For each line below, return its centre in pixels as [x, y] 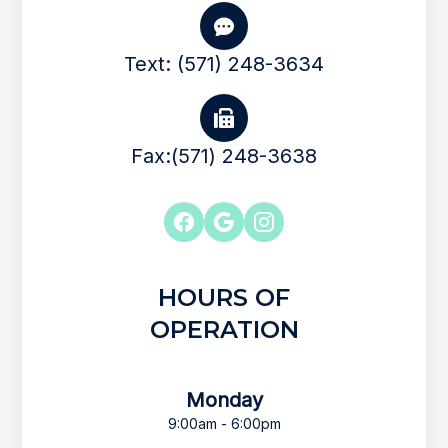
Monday [224, 400]
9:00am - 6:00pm [224, 424]
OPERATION [224, 330]
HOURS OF [224, 298]
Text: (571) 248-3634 [224, 64]
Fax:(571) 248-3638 [224, 156]
